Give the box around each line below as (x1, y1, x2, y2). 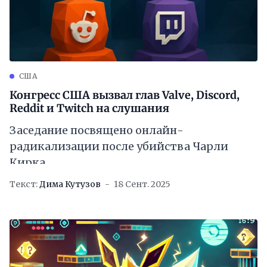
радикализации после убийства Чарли (10, 139, 228, 153)
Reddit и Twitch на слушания (10, 101, 169, 115)
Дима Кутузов (39, 179, 101, 190)
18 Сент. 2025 (114, 179, 170, 190)
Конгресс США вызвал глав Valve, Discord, (10, 88, 240, 102)
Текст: (10, 179, 38, 190)
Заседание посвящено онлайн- (10, 123, 184, 137)
